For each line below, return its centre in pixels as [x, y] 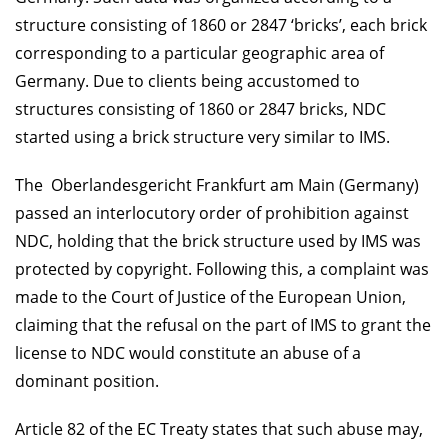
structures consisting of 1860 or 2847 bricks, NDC [200, 108]
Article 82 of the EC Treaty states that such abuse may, [219, 428]
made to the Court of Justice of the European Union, [210, 296]
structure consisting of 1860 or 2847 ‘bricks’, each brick [221, 24]
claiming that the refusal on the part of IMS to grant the [223, 324]
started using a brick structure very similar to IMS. [202, 136]
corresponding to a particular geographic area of [199, 52]
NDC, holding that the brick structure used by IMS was [218, 240]
